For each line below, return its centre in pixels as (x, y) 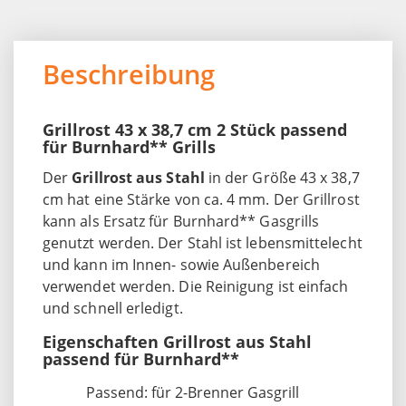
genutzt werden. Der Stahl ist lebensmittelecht (203, 242)
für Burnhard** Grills (129, 146)
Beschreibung (129, 73)
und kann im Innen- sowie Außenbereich (181, 264)
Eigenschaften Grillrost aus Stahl (177, 341)
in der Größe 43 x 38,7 (282, 177)
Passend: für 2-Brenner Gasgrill (193, 392)
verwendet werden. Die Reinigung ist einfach (196, 286)
